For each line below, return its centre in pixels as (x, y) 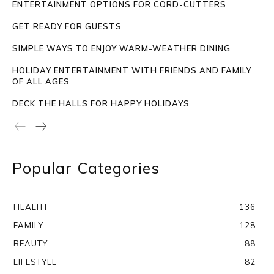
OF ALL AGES (41, 81)
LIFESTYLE (35, 261)
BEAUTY (31, 243)
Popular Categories (86, 168)
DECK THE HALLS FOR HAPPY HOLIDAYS (101, 103)
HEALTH (30, 206)
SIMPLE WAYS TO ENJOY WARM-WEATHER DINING (121, 48)
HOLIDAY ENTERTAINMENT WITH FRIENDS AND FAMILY (132, 70)
